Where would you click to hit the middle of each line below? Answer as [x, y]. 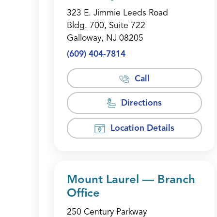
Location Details [142, 129]
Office [83, 194]
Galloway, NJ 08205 [105, 39]
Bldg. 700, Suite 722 [106, 26]
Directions [142, 104]
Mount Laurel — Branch [131, 180]
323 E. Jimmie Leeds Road [117, 14]
